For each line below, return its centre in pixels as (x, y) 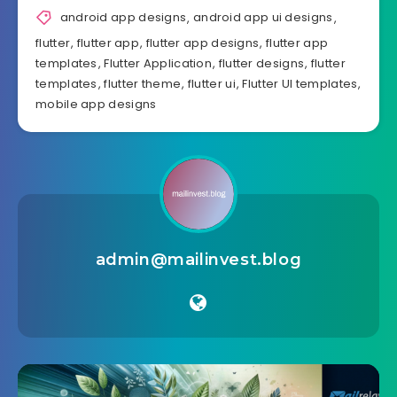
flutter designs (261, 63)
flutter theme (143, 83)
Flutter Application (158, 63)
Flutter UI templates (300, 83)
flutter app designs (202, 43)
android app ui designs (263, 18)
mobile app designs (96, 104)
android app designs (123, 18)
